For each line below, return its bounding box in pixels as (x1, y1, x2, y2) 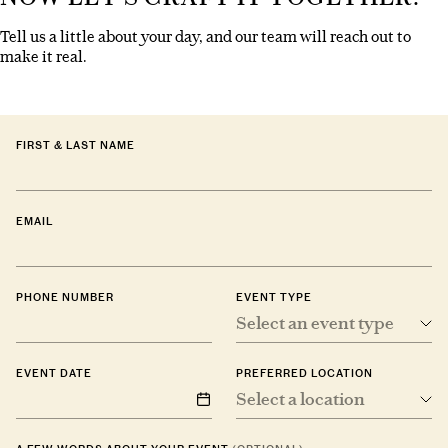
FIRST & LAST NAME (16, 139, 135, 152)
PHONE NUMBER (16, 291, 114, 304)
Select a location (236, 388, 365, 410)
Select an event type (236, 312, 394, 334)
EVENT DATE (16, 367, 92, 380)
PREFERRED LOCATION (236, 367, 373, 380)
